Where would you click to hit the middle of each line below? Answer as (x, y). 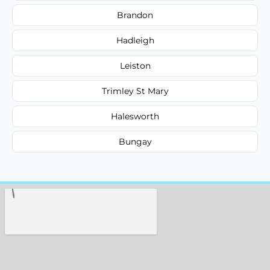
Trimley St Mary (135, 91)
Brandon (135, 15)
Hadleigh (135, 40)
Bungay (135, 141)
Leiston (135, 65)
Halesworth (135, 116)
